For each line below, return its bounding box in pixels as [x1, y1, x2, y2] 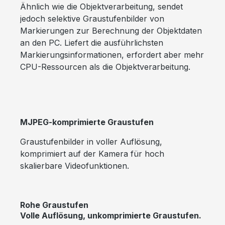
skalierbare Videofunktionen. [20, 160, 129, 171]
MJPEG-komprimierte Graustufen [20, 117, 154, 127]
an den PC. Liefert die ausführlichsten [20, 37, 163, 48]
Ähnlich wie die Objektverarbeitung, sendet [20, 1, 183, 12]
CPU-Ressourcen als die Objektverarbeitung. [20, 61, 190, 72]
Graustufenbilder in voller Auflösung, [20, 136, 162, 147]
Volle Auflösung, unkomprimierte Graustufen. [20, 210, 201, 220]
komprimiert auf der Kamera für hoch [20, 148, 164, 159]
